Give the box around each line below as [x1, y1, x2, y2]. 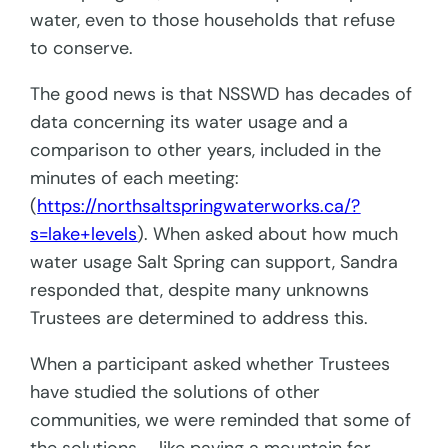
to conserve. [30, 36, 139, 61]
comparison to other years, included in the [30, 138, 382, 163]
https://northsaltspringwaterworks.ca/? [37, 194, 361, 219]
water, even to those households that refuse [30, 8, 396, 33]
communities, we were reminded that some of [30, 408, 412, 433]
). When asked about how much [137, 222, 399, 247]
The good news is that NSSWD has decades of [30, 82, 413, 107]
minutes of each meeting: [30, 166, 240, 191]
